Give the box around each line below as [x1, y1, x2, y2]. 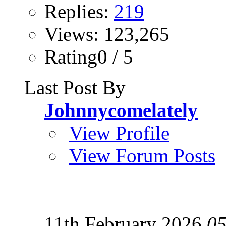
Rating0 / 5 [44, 46, 133, 68]
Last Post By [24, 77, 126, 99]
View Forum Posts [69, 145, 215, 167]
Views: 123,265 [44, 23, 169, 45]
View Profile [69, 122, 169, 144]
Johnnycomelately [44, 99, 198, 122]
